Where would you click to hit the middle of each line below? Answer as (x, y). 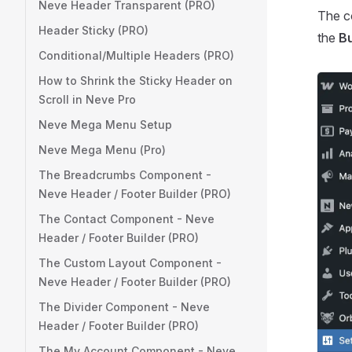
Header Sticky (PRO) (93, 30)
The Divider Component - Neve (124, 307)
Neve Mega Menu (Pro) (102, 150)
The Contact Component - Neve (126, 219)
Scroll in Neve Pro (87, 99)
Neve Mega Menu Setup (105, 125)
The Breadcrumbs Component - (125, 175)
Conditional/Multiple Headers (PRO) (136, 55)
